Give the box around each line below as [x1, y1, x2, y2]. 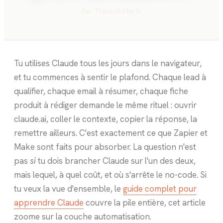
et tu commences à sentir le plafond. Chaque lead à [14, 72, 206, 83]
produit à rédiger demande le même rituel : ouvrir [14, 100, 197, 111]
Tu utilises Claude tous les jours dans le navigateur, [14, 58, 202, 69]
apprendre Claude [14, 197, 84, 208]
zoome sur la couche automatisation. [14, 211, 151, 222]
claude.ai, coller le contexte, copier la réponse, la [14, 113, 197, 124]
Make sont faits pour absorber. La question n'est [14, 141, 196, 152]
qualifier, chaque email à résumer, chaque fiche [14, 86, 188, 97]
